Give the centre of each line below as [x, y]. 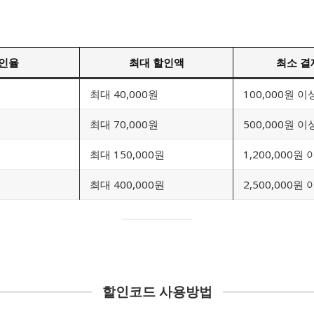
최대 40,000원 [124, 94]
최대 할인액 [156, 62]
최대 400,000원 [127, 184]
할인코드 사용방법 [157, 292]
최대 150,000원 [127, 154]
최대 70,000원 [124, 124]
